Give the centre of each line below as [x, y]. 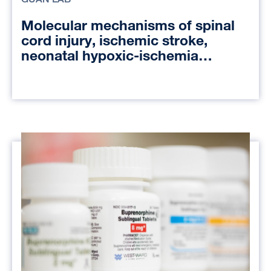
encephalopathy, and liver [106, 71]
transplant [55, 86]
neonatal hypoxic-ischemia [110, 56]
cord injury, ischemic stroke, [114, 41]
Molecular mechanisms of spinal [128, 25]
